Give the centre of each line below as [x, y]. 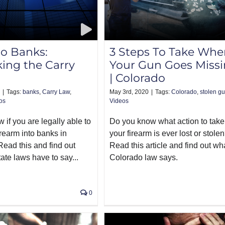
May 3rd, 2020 [129, 92]
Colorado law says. [144, 158]
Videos [119, 101]
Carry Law [56, 92]
